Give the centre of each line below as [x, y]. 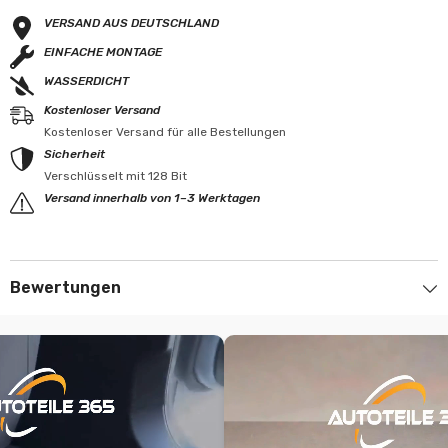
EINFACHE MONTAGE [103, 51]
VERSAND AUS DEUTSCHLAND [131, 22]
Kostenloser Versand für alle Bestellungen [165, 131]
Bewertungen [65, 287]
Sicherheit [74, 153]
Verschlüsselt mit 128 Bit [115, 175]
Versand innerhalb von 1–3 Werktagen [152, 197]
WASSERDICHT [86, 80]
